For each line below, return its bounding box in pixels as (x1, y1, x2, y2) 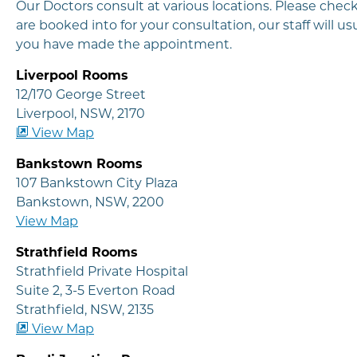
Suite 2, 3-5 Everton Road (16, 283, 175, 299)
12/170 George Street (16, 87, 146, 103)
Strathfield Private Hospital (16, 264, 188, 280)
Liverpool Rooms (16, 68, 128, 84)
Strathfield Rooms (16, 245, 138, 261)
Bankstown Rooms (16, 156, 143, 172)
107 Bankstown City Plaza (16, 175, 178, 191)
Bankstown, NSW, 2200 (16, 194, 164, 210)
